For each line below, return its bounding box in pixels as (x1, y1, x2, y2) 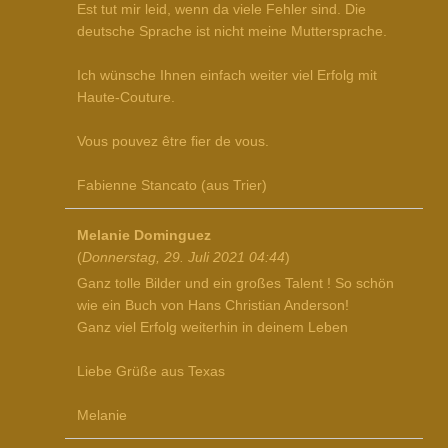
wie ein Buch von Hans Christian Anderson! (77, 296, 349, 313)
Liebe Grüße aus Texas (77, 362, 225, 379)
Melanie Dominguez (77, 227, 211, 244)
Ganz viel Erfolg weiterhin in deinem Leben (77, 318, 348, 335)
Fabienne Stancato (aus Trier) (77, 176, 267, 193)
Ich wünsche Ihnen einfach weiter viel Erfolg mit (77, 66, 377, 83)
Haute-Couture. (77, 88, 175, 105)
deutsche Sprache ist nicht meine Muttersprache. (77, 22, 387, 39)
